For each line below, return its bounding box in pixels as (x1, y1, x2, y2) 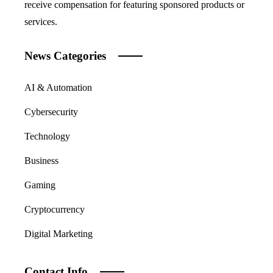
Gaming (24, 180, 55, 190)
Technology (24, 131, 70, 141)
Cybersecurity (24, 107, 78, 117)
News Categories (24, 49, 106, 62)
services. (24, 16, 57, 27)
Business (24, 155, 58, 166)
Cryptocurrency (24, 204, 85, 214)
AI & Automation (24, 82, 92, 93)
